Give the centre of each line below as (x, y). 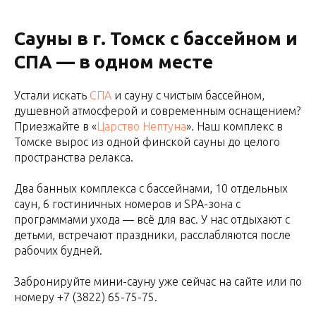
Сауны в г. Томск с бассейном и (156, 38)
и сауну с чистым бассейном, (188, 95)
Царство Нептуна (141, 126)
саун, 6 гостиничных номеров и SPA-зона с (127, 204)
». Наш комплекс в (235, 126)
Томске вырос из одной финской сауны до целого (147, 142)
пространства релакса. (74, 157)
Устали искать (52, 95)
